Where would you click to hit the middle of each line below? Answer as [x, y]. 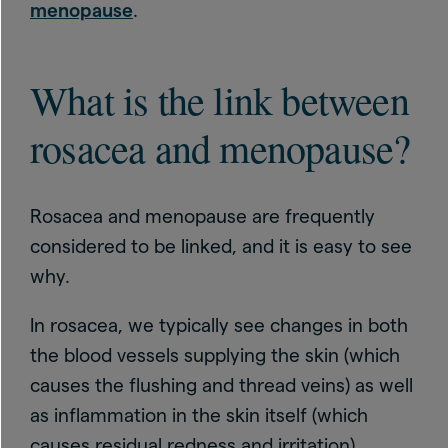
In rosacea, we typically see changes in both [219, 325]
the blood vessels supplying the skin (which [215, 355]
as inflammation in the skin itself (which [199, 415]
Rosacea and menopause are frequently [202, 216]
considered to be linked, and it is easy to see [221, 246]
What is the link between [219, 99]
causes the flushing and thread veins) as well [221, 385]
